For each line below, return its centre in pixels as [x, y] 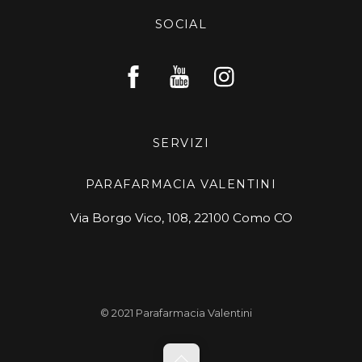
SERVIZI [181, 143]
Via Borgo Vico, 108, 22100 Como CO [181, 218]
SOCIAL [181, 24]
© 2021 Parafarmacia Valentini [176, 313]
